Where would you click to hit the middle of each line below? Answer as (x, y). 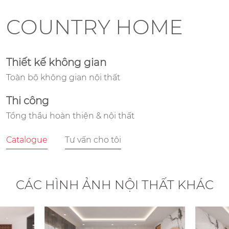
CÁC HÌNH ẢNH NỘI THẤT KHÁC (114, 185)
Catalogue (27, 140)
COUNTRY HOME (95, 27)
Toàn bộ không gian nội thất (63, 77)
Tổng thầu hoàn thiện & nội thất (70, 116)
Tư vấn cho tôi (93, 140)
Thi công (28, 100)
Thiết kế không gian (56, 62)
